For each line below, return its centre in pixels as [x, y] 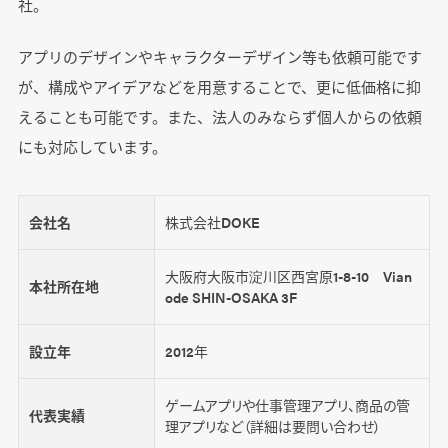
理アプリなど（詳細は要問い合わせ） [272, 426]
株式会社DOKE [212, 222]
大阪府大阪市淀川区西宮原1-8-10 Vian [288, 276]
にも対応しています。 [92, 146]
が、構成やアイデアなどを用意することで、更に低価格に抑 [219, 86]
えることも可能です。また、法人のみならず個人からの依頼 [219, 116]
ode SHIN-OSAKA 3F [230, 297]
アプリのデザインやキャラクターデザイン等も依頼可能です [219, 56]
